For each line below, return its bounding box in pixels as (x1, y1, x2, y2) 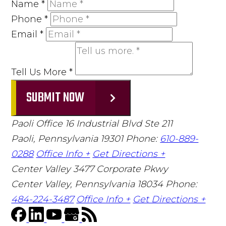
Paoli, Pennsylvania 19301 (11, 133, 126, 144)
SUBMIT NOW (26, 87, 85, 108)
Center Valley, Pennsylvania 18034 (11, 178, 166, 190)
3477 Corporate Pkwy (73, 163, 168, 175)
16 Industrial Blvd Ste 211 (65, 118, 173, 129)
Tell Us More (11, 66, 70, 78)
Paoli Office (11, 118, 63, 129)
